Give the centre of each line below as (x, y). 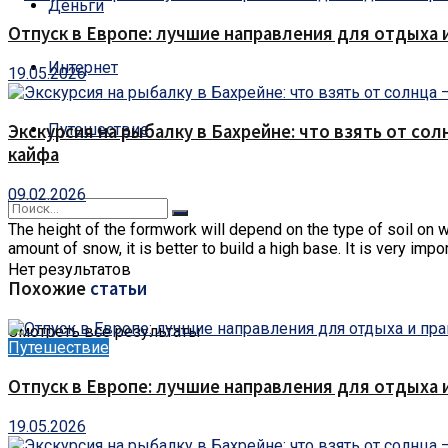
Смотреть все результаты (104, 331)
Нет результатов (69, 269)
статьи (118, 288)
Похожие (49, 288)
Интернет (83, 67)
